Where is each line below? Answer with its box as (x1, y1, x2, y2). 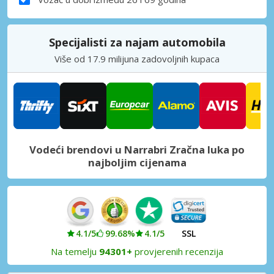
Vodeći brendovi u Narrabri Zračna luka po (29, 142, 245, 157)
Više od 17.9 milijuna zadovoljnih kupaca (54, 52, 220, 65)
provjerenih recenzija (132, 245, 223, 257)
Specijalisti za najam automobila (48, 34, 226, 50)
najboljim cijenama (87, 155, 187, 169)
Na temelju (51, 245, 99, 257)
